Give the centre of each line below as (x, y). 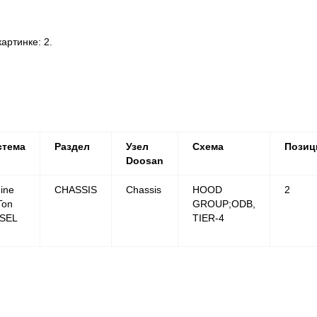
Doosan (145, 161)
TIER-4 (208, 218)
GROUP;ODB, (224, 204)
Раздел (72, 146)
